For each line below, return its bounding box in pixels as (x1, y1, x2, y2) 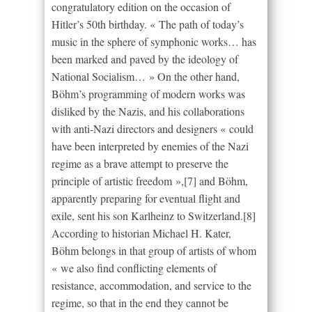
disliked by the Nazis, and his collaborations (52, 104, 244, 119)
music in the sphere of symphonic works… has (52, 34, 256, 49)
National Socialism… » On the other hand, (52, 69, 240, 84)
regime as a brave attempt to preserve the (52, 156, 228, 171)
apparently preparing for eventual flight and (52, 191, 240, 206)
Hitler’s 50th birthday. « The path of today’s (52, 17, 244, 32)
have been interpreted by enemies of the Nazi (52, 139, 249, 154)
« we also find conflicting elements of (52, 260, 217, 276)
